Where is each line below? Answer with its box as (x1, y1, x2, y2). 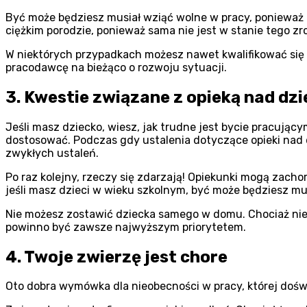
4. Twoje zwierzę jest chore (5, 247, 228, 267)
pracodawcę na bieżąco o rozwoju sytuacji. (5, 60, 227, 74)
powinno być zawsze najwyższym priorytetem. (5, 220, 246, 234)
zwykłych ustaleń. (5, 146, 99, 160)
